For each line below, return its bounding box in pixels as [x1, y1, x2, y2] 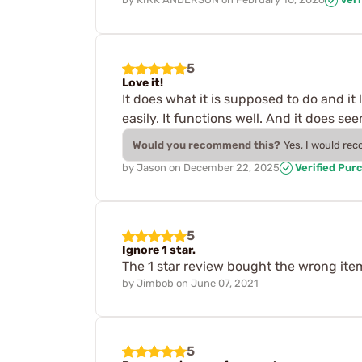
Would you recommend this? [133, 138, 280, 151]
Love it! [122, 75, 163, 90]
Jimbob [137, 277, 174, 290]
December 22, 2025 [183, 161, 280, 174]
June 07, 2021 [191, 277, 259, 290]
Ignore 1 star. [122, 243, 196, 258]
